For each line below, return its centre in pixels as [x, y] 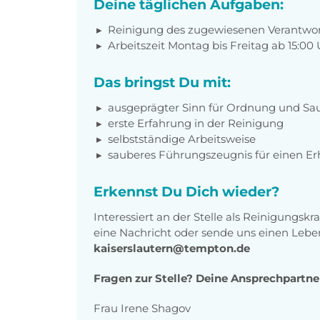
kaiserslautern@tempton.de [172, 248]
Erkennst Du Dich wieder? [186, 191]
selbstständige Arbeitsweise [182, 139]
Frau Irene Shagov [142, 308]
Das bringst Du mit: [162, 82]
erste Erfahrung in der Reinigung [196, 123]
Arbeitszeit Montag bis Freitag [188, 45]
